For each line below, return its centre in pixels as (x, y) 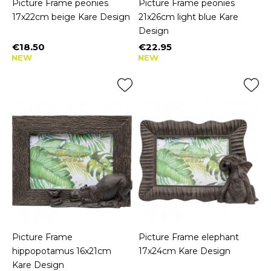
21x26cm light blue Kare (188, 17)
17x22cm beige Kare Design (71, 17)
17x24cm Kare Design (184, 251)
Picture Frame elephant (189, 237)
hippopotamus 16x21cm (62, 251)
